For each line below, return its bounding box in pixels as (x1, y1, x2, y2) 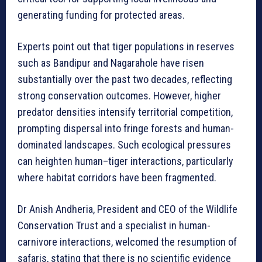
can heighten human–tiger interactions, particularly (18, 154, 233, 167)
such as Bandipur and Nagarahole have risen (18, 56, 204, 69)
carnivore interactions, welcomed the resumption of (18, 235, 237, 248)
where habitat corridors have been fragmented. (18, 171, 216, 184)
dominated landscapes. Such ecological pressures (18, 138, 231, 151)
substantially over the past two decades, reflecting (18, 73, 232, 85)
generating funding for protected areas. (18, 8, 185, 21)
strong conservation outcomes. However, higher (18, 89, 221, 102)
